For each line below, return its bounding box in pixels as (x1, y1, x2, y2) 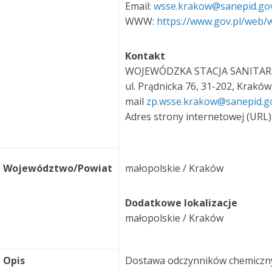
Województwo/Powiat (3, 161, 112, 175)
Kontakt (125, 49, 165, 63)
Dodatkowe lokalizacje (125, 196, 237, 209)
